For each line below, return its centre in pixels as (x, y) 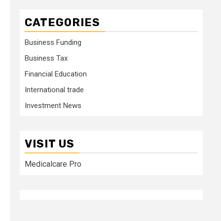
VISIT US (50, 144)
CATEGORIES (62, 22)
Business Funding (53, 42)
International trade (54, 90)
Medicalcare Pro (53, 164)
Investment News (53, 105)
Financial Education (56, 74)
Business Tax (46, 58)
